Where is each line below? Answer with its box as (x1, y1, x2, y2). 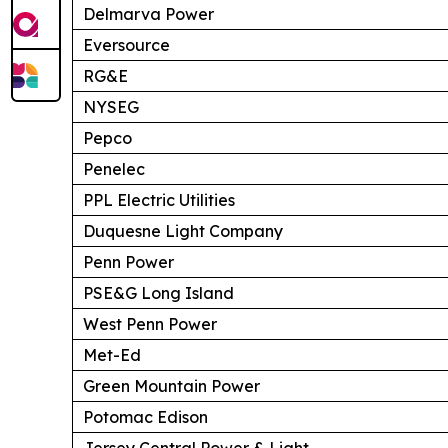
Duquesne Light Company (83, 220, 283, 241)
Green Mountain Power (83, 375, 260, 396)
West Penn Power (83, 313, 217, 334)
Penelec (83, 158, 145, 179)
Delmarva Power (83, 3, 214, 24)
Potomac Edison (83, 406, 208, 427)
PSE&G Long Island (83, 282, 234, 303)
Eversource (83, 34, 170, 55)
